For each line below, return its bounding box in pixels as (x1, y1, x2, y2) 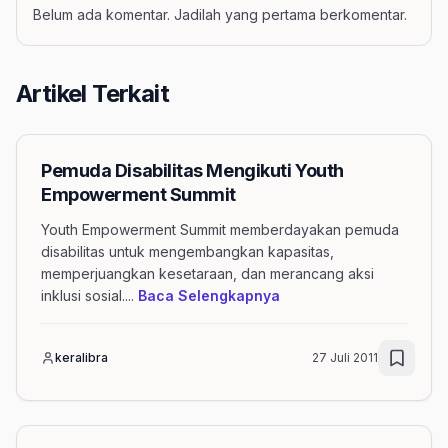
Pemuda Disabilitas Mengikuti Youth (41, 159, 344, 181)
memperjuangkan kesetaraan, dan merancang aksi (41, 264, 374, 282)
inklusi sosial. (41, 286, 125, 304)
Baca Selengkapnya (138, 286, 280, 304)
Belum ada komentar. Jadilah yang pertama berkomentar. (33, 5, 407, 23)
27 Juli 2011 (312, 349, 378, 365)
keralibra (55, 349, 108, 365)
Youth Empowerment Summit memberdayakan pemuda (41, 220, 399, 238)
